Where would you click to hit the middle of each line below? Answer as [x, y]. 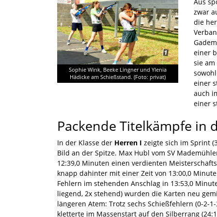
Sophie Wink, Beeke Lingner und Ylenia [118, 70]
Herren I [128, 142]
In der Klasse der [86, 142]
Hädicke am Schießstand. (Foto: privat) [118, 77]
